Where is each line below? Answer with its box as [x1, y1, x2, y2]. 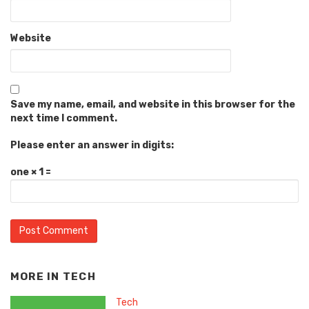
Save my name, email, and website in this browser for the [10, 98, 295, 110]
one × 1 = [10, 166, 51, 178]
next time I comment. [10, 112, 117, 124]
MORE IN [10, 270, 63, 283]
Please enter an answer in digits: [10, 139, 174, 151]
